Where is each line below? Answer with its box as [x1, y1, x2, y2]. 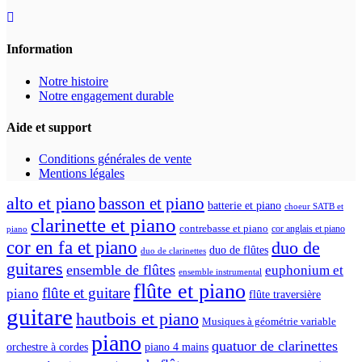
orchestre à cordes [6, 341, 88, 354]
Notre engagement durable [39, 88, 174, 103]
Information [6, 42, 73, 57]
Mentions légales [39, 166, 124, 181]
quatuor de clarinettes [212, 338, 338, 355]
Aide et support [6, 120, 91, 135]
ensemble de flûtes [66, 262, 175, 279]
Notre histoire [39, 74, 108, 88]
